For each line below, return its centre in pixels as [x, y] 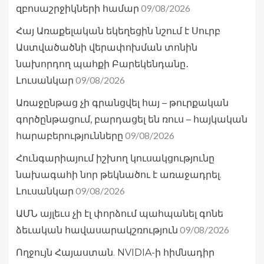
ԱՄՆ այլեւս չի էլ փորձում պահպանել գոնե [120, 214]
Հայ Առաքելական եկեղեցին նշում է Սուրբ [118, 31]
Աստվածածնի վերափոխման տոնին [107, 48]
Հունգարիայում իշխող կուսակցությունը [115, 159]
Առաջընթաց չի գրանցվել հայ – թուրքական [122, 103]
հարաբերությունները [70, 136]
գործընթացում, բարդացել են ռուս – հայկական [132, 120]
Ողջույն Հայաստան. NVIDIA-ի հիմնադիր [115, 253]
